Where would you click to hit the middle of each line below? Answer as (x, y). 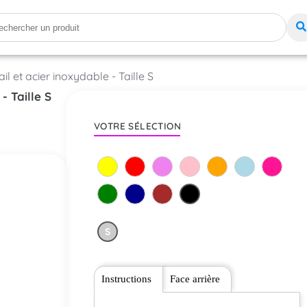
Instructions (126, 279)
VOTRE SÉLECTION (137, 126)
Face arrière (195, 279)
